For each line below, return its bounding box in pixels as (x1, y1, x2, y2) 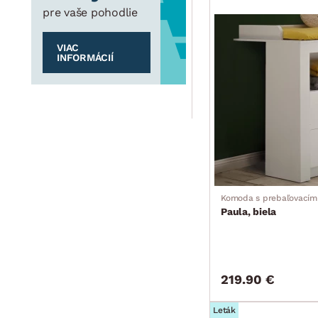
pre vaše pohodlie (43, 6, 138, 19)
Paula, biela (221, 206, 276, 217)
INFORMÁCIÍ (57, 52, 114, 63)
